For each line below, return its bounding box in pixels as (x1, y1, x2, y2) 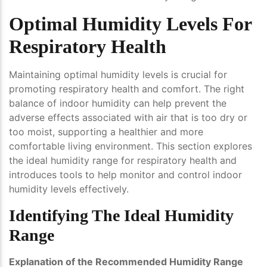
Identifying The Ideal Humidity (9, 206, 234, 225)
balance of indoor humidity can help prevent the (9, 97, 226, 110)
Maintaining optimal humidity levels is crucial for (9, 69, 227, 81)
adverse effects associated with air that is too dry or (9, 111, 247, 124)
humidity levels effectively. (9, 183, 129, 195)
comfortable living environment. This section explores (9, 140, 252, 153)
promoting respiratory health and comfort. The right (9, 83, 244, 95)
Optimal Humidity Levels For (9, 13, 252, 35)
